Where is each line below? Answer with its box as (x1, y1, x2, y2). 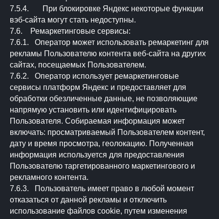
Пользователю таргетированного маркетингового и (10, 162, 195, 170)
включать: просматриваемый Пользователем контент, (10, 128, 205, 136)
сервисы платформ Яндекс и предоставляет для (10, 83, 186, 91)
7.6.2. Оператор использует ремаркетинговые (10, 72, 179, 80)
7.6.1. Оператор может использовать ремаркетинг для (10, 38, 209, 46)
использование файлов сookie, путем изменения (10, 207, 187, 215)
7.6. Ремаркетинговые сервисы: (10, 27, 131, 35)
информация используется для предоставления (10, 151, 184, 159)
